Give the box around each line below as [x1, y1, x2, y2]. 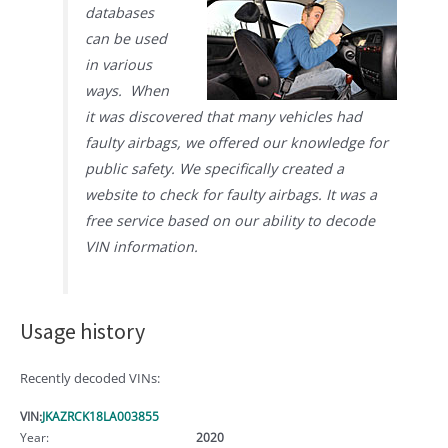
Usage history [20, 316, 145, 345]
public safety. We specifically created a [85, 158, 345, 178]
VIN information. [85, 236, 199, 256]
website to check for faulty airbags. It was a [85, 184, 378, 204]
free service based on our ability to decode [85, 210, 376, 230]
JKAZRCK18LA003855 [42, 407, 159, 424]
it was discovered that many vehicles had [85, 106, 363, 126]
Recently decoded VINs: [20, 368, 160, 387]
